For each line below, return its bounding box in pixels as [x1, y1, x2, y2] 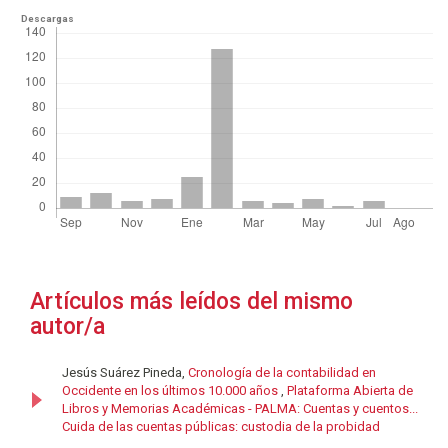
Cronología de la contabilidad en [188, 365, 376, 381]
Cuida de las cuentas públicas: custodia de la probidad [62, 419, 380, 435]
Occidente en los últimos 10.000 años [62, 383, 281, 399]
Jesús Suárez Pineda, [62, 365, 188, 381]
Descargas [20, 13, 74, 25]
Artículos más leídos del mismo [30, 288, 353, 316]
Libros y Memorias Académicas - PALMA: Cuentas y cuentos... [62, 401, 418, 417]
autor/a [30, 313, 105, 341]
